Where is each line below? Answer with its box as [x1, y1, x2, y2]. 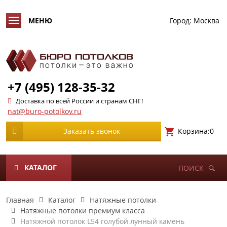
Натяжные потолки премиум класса [20, 206, 145, 215]
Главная [6, 195, 34, 205]
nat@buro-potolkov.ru [8, 106, 82, 116]
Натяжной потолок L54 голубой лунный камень [20, 216, 184, 226]
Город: [170, 16, 192, 25]
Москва [194, 16, 219, 25]
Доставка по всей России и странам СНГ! [16, 96, 143, 105]
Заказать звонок [63, 126, 121, 136]
